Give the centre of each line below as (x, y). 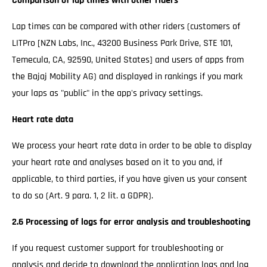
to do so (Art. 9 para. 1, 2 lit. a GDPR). (83, 196)
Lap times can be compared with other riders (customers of (126, 27)
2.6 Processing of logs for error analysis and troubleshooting (131, 222)
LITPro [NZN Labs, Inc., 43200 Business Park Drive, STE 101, (122, 43)
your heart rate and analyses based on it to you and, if (117, 162)
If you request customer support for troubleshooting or (118, 248)
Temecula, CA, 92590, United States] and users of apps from (128, 60)
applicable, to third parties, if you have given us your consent (130, 179)
